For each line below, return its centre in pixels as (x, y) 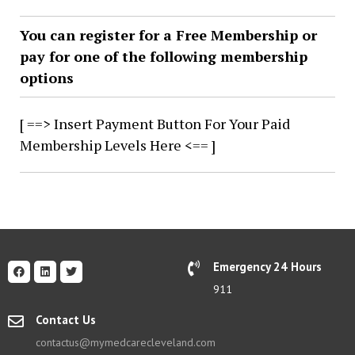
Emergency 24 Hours (267, 267)
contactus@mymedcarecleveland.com (126, 342)
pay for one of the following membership (164, 56)
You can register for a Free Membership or (168, 35)
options (47, 78)
